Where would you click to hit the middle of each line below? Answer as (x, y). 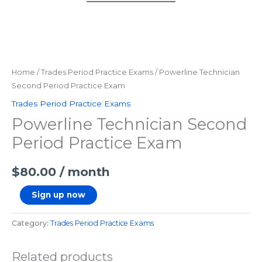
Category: (31, 223)
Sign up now (58, 195)
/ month (85, 172)
